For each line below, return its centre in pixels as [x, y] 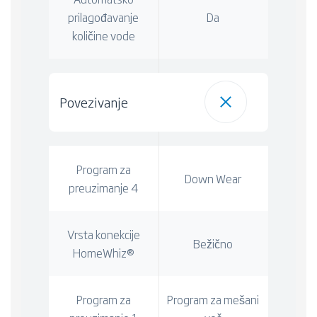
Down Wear [213, 178]
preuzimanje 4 [103, 187]
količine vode [103, 35]
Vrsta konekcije [103, 234]
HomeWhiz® [103, 252]
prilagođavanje [104, 17]
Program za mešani [213, 299]
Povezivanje [93, 102]
